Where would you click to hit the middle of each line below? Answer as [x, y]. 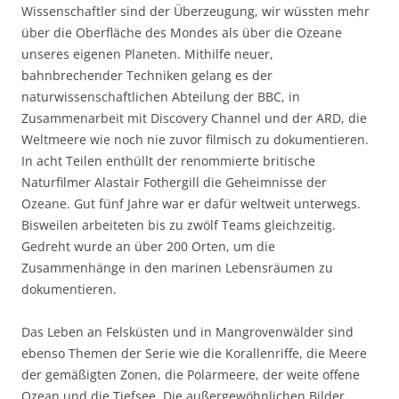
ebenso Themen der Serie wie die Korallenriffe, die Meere [194, 353]
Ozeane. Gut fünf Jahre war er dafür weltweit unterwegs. [191, 203]
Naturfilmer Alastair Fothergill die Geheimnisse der [174, 182]
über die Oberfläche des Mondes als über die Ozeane [182, 32]
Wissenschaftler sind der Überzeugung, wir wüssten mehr [195, 11]
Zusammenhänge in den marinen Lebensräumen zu [177, 267]
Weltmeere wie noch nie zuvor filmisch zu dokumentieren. [195, 139]
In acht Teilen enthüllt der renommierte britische [168, 160]
